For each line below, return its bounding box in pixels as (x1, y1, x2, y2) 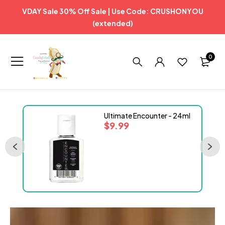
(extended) (92, 19, 133, 28)
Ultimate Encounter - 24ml (104, 111, 191, 120)
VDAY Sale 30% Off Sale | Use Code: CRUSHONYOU (22, 7, 203, 16)
